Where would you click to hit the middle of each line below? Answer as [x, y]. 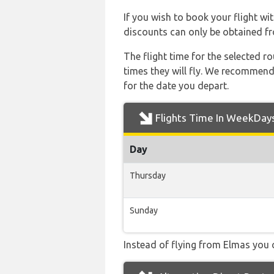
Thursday [148, 176]
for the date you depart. [176, 86]
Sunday [144, 210]
